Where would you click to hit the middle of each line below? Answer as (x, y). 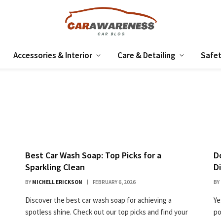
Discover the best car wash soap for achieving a (98, 200)
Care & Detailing (147, 55)
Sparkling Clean (55, 167)
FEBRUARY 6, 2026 (114, 182)
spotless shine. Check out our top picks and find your (107, 212)
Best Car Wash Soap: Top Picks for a (93, 155)
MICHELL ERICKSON (57, 182)
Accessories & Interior (53, 55)
